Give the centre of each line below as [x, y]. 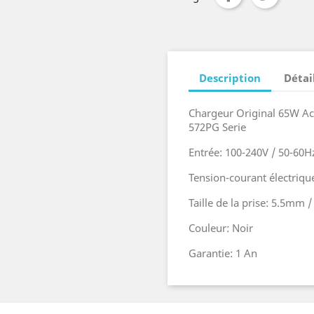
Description [230, 77]
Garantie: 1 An [223, 253]
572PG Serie [217, 127]
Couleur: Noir [221, 228]
